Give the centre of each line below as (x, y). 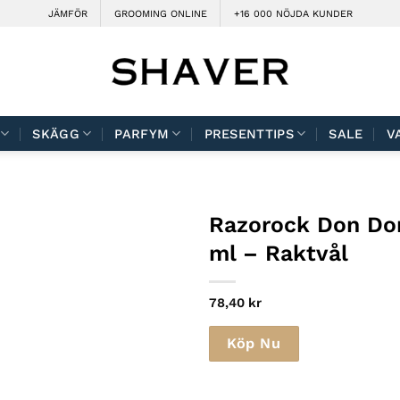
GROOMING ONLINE (160, 13)
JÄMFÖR (67, 13)
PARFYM (142, 133)
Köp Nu (254, 343)
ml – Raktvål (278, 253)
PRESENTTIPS (249, 133)
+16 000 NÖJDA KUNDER (293, 13)
